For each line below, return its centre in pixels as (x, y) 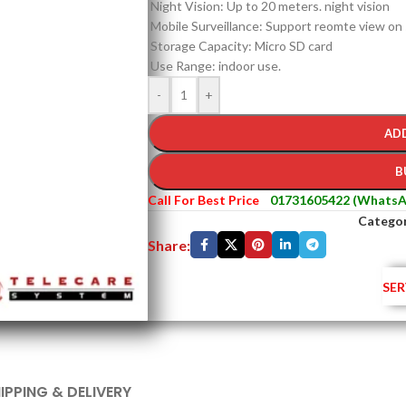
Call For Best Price (203, 200)
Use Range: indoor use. (216, 66)
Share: (169, 245)
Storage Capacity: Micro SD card (240, 46)
